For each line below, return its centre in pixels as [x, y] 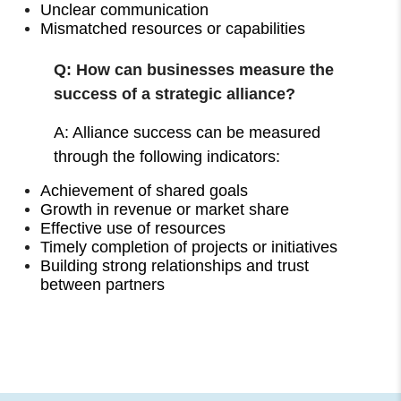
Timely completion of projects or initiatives [189, 247]
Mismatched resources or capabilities [173, 28]
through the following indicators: [167, 156]
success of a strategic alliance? [175, 94]
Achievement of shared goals [145, 190]
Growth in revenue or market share [165, 209]
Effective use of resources [136, 228]
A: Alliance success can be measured [188, 132]
